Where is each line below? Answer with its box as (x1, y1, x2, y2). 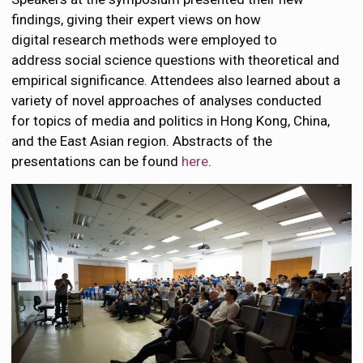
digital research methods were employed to (11, 32, 278, 48)
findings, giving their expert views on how (11, 11, 262, 28)
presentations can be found (11, 153, 182, 169)
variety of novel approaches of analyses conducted (11, 92, 322, 109)
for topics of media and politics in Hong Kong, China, (11, 113, 331, 129)
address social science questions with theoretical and (11, 52, 340, 68)
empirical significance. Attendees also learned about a (11, 72, 341, 88)
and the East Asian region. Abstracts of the (11, 133, 273, 149)
